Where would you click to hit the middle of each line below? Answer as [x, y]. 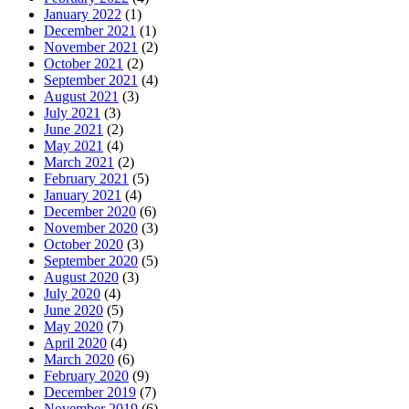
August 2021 [81, 97]
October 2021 [84, 64]
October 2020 [84, 245]
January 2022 [83, 15]
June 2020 [73, 310]
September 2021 [91, 80]
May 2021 [73, 146]
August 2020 [81, 278]
